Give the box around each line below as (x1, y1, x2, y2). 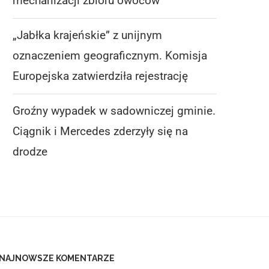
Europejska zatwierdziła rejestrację (13, 68, 188, 83)
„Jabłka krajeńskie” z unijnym (13, 28, 162, 42)
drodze (13, 144, 47, 159)
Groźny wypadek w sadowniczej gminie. (13, 103, 216, 118)
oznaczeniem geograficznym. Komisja (13, 48, 207, 62)
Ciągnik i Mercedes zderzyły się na (13, 124, 188, 138)
